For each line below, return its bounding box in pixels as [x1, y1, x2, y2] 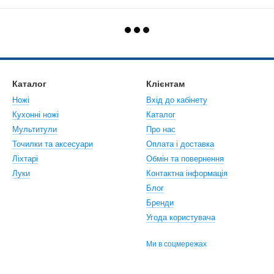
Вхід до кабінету [146, 95, 207, 105]
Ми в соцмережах [146, 240, 207, 248]
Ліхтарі [12, 154, 38, 163]
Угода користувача [146, 213, 215, 222]
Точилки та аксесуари [12, 139, 93, 149]
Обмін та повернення [146, 154, 224, 163]
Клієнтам [146, 79, 185, 89]
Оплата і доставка [146, 139, 214, 149]
